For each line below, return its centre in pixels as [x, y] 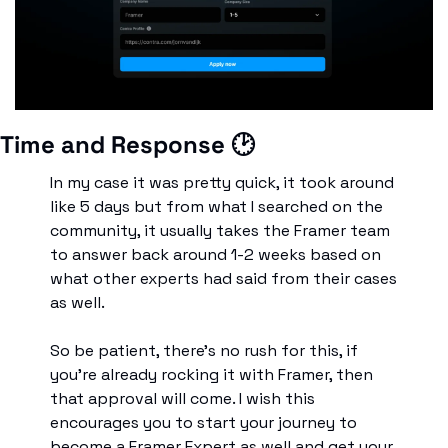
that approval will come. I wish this [182, 398]
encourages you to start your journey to [203, 422]
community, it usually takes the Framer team [220, 230]
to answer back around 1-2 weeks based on [215, 254]
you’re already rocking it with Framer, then [211, 374]
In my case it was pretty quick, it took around [222, 182]
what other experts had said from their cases [223, 278]
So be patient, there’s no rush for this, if [204, 350]
